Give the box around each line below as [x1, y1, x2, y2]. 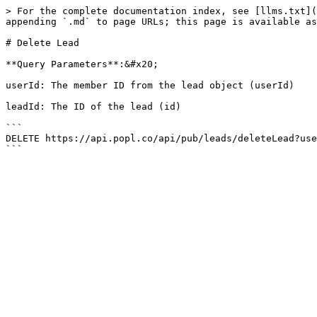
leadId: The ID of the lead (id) [6, 101, 181, 112]
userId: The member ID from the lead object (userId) [6, 80, 294, 91]
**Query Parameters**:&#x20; [6, 59, 158, 69]
